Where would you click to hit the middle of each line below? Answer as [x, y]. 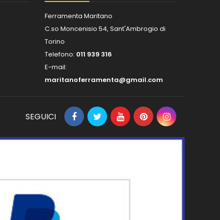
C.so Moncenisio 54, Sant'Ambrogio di [105, 28]
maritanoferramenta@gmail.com [104, 80]
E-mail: [56, 67]
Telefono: [60, 54]
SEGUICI [41, 116]
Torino [55, 41]
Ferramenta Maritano [79, 16]
